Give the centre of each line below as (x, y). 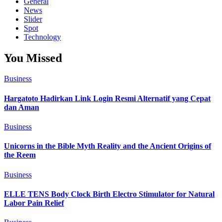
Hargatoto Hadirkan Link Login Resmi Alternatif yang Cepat (107, 98)
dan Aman (22, 107)
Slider (33, 19)
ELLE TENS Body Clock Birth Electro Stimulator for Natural (109, 194)
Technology (42, 37)
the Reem (20, 155)
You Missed (33, 58)
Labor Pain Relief (34, 203)
